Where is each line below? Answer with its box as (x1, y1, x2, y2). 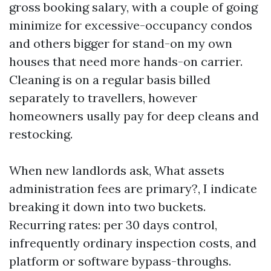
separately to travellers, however (9, 90, 197, 105)
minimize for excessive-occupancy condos (9, 18, 252, 33)
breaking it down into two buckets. (9, 199, 206, 214)
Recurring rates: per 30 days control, (9, 217, 217, 232)
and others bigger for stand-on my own (9, 36, 232, 51)
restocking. (9, 126, 73, 142)
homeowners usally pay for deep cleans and (9, 108, 259, 123)
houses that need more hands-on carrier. (9, 54, 243, 69)
